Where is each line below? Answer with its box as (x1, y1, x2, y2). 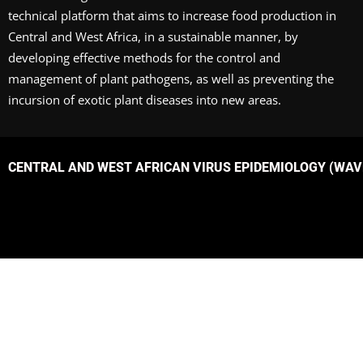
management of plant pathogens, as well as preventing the (8, 70, 334, 88)
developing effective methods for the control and (8, 49, 280, 66)
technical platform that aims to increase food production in (8, 7, 336, 24)
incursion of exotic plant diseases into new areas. (8, 92, 281, 109)
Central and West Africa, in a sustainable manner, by (8, 28, 298, 45)
